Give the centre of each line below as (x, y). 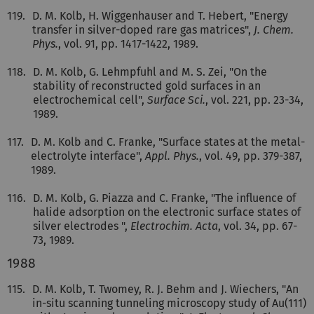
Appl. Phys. (172, 156)
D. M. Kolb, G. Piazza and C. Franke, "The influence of (164, 198)
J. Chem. (274, 29)
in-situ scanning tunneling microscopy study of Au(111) (169, 303)
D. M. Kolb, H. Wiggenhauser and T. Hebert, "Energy (160, 15)
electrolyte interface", (88, 156)
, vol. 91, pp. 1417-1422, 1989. (128, 43)
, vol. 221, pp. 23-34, (254, 100)
